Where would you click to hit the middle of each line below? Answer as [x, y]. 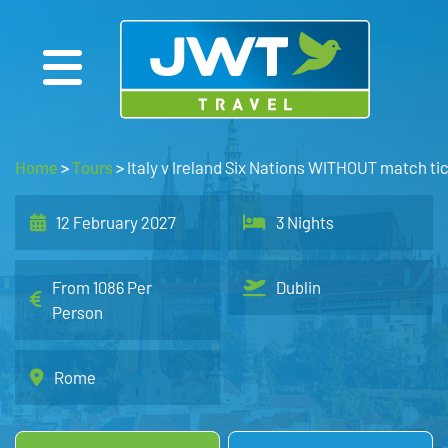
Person [77, 312]
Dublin [299, 287]
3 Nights [305, 222]
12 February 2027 [116, 222]
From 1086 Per [102, 287]
